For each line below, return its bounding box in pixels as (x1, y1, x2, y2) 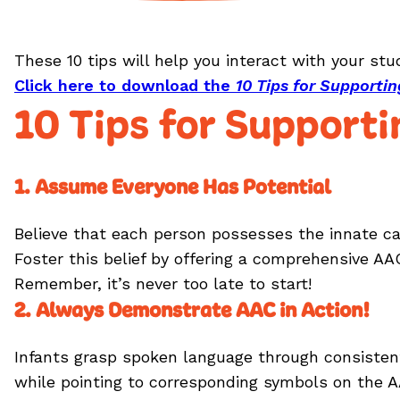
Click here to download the (14, 76, 236, 95)
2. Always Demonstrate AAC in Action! (14, 296, 370, 323)
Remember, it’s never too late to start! (14, 274, 312, 293)
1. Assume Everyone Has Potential (14, 173, 331, 200)
